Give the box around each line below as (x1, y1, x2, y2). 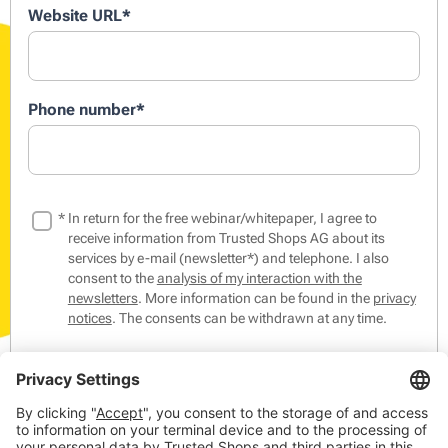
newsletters (67, 289, 138, 306)
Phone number (28, 100, 136, 120)
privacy (372, 289, 416, 306)
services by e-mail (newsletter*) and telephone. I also (67, 249, 389, 266)
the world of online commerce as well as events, (67, 369, 357, 386)
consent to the (67, 269, 157, 286)
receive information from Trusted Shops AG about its (67, 229, 385, 246)
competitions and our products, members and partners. (67, 389, 407, 406)
